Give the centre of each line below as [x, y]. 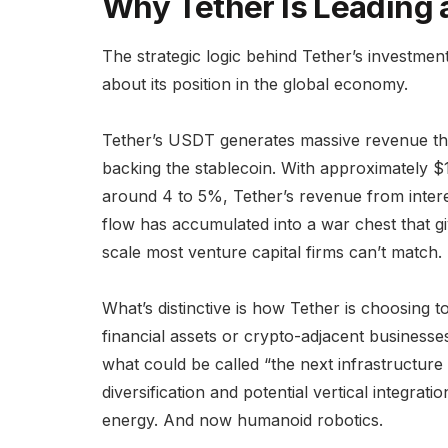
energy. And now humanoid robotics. [242, 420]
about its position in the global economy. [255, 84]
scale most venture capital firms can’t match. [272, 252]
